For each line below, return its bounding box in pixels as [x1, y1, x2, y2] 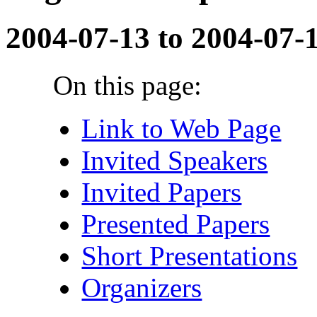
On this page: [53, 70, 202, 101]
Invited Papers [81, 177, 242, 208]
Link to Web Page [81, 113, 282, 144]
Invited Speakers [81, 145, 268, 176]
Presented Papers [81, 209, 270, 240]
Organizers [81, 272, 202, 304]
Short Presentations [81, 241, 298, 272]
